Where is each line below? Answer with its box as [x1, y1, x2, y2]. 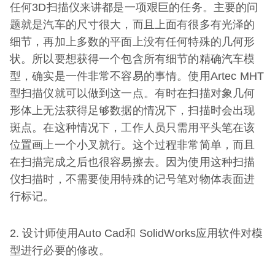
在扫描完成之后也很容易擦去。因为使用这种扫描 [10, 156, 255, 168]
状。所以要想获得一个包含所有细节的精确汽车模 [10, 53, 255, 65]
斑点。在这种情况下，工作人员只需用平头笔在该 [10, 122, 255, 134]
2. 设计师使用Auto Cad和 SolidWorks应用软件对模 [10, 227, 263, 239]
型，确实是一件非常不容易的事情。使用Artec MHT [10, 70, 265, 82]
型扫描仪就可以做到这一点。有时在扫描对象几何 [10, 87, 255, 99]
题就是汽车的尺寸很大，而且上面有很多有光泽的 [10, 18, 255, 31]
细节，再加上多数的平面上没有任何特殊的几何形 [10, 36, 255, 48]
